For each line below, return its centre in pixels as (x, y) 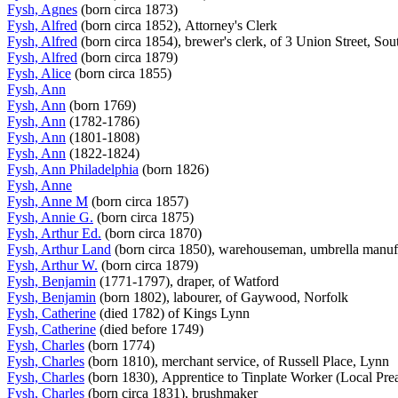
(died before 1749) (151, 329)
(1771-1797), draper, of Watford (189, 281)
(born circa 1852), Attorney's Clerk (179, 25)
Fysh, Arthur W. (52, 265)
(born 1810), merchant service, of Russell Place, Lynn (239, 361)
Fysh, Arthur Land (59, 249)
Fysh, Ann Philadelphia (73, 169)
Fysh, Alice (39, 73)
